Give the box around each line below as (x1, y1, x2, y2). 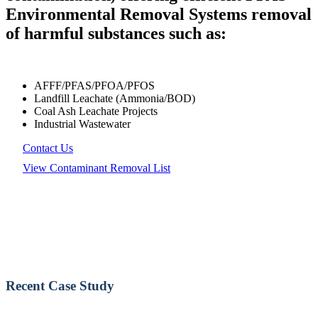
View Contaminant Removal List (23, 161, 170, 174)
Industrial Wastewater (34, 117, 131, 130)
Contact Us (23, 141, 73, 154)
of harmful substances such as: (6, 23, 226, 43)
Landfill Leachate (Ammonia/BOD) (34, 92, 195, 104)
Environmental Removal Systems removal (6, 4, 312, 23)
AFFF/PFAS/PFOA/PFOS (34, 79, 155, 92)
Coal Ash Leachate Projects (34, 104, 158, 117)
